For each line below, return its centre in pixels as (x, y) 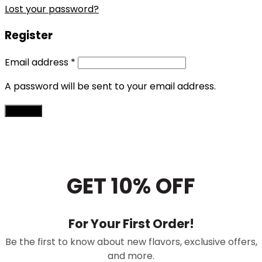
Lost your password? (52, 9)
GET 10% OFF (131, 187)
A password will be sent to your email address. (110, 87)
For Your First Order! (131, 223)
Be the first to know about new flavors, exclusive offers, (131, 242)
